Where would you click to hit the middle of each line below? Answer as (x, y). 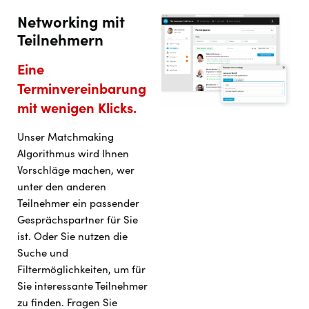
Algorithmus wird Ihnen (73, 153)
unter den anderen (62, 187)
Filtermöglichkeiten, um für (81, 269)
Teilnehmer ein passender (78, 203)
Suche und (43, 253)
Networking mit (71, 22)
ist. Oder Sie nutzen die (72, 236)
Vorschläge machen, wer (76, 170)
